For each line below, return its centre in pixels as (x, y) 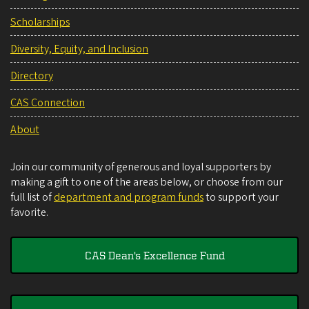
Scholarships (40, 22)
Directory (32, 76)
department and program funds (129, 197)
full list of (32, 197)
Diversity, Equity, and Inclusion (79, 49)
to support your (241, 197)
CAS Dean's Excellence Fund (154, 255)
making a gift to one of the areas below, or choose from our (147, 182)
